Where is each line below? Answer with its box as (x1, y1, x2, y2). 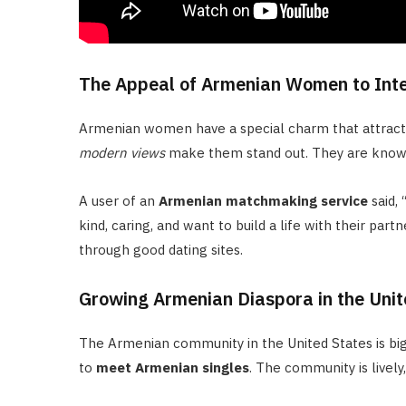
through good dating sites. (79, 240, 243, 258)
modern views (79, 143, 165, 161)
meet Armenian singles (96, 358, 249, 376)
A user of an (79, 191, 159, 209)
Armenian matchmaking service (159, 191, 368, 209)
